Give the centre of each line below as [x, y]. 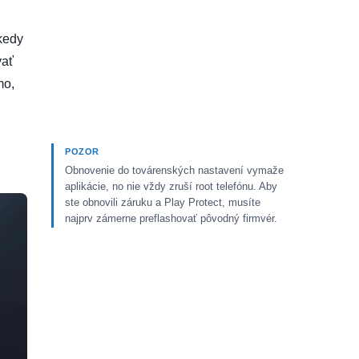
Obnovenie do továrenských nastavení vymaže [174, 170]
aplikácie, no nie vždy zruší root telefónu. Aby [171, 186]
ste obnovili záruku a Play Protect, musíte [163, 202]
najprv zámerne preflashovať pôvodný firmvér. [171, 218]
